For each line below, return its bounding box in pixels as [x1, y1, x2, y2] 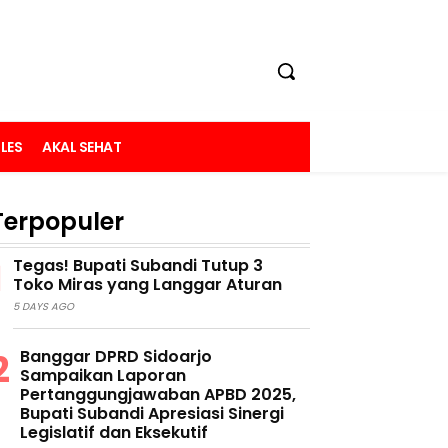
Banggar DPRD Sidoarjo [20, 345, 212, 369]
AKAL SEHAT [42, 137, 121, 158]
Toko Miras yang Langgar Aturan [13, 273, 282, 297]
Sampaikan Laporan [20, 364, 186, 388]
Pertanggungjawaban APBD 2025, [20, 383, 296, 407]
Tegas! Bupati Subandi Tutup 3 [13, 254, 263, 278]
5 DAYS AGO [13, 299, 74, 315]
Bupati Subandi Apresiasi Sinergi [20, 402, 284, 426]
